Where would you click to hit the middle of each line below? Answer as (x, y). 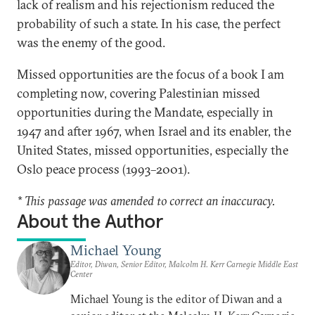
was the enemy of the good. (91, 43)
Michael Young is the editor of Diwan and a (176, 299)
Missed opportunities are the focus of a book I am (150, 74)
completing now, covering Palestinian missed (139, 93)
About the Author (90, 221)
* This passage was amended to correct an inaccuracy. (146, 201)
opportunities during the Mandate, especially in (145, 112)
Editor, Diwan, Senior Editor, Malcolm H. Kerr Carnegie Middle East (184, 264)
